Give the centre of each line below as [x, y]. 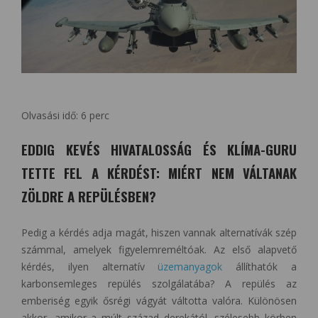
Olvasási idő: [51, 116]
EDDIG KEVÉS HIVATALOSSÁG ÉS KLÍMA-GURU [159, 150]
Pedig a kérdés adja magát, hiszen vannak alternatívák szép [159, 233]
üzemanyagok [190, 267]
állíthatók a [260, 267]
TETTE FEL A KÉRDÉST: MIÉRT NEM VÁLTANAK [159, 173]
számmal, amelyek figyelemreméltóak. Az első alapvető [159, 250]
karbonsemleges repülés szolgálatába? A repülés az [159, 284]
